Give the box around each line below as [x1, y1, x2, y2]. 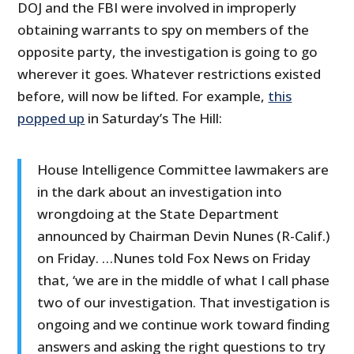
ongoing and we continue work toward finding [37, 315, 330, 334]
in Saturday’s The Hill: [85, 109, 223, 128]
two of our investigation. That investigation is [37, 293, 330, 312]
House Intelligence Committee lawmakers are [37, 160, 330, 179]
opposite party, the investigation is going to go [17, 43, 318, 62]
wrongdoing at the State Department [37, 205, 280, 224]
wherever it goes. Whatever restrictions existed [17, 65, 322, 84]
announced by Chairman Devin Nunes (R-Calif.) [37, 227, 330, 246]
